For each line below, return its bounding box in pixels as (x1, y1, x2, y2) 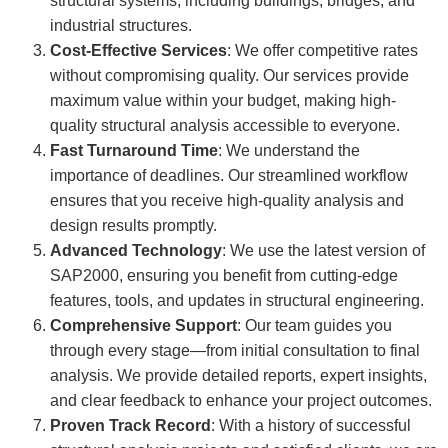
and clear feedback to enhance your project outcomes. (50, 392, 432, 410)
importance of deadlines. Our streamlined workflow (50, 167, 408, 185)
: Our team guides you (237, 317, 392, 335)
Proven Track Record (50, 417, 211, 435)
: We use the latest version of (222, 242, 425, 260)
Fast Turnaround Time (50, 142, 218, 160)
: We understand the (218, 142, 360, 160)
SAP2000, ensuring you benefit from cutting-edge (50, 267, 398, 285)
